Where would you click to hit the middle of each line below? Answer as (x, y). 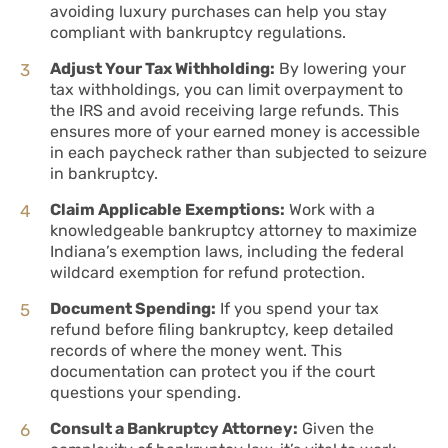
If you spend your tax (297, 309)
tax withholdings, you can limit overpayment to (226, 90)
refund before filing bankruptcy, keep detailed (222, 330)
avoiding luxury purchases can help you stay (218, 12)
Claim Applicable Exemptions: (167, 210)
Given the (336, 429)
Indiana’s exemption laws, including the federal (227, 252)
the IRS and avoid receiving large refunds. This (224, 111)
